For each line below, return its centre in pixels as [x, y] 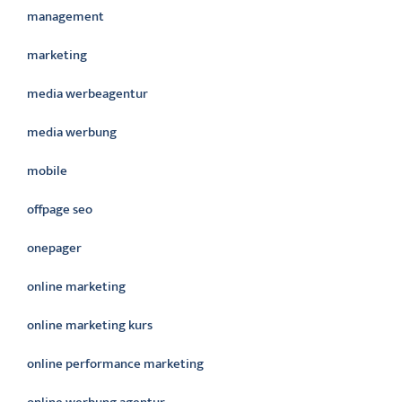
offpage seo [60, 210]
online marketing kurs [90, 325]
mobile [47, 171]
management [66, 17]
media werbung [72, 132]
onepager [54, 248]
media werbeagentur [87, 94]
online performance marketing [115, 364]
